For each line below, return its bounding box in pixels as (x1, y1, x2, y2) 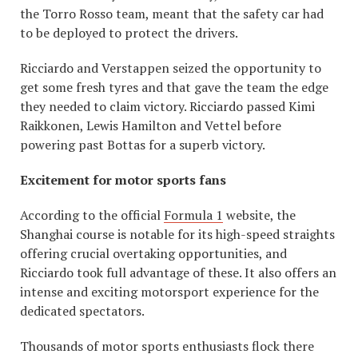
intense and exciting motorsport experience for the (20, 283, 319, 301)
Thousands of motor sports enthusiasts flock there (20, 337, 314, 356)
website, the (223, 206, 296, 225)
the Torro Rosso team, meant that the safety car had (20, 5, 324, 23)
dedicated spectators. (20, 302, 145, 320)
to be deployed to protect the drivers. (20, 24, 238, 42)
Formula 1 (164, 206, 223, 225)
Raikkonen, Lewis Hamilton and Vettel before (20, 117, 281, 135)
